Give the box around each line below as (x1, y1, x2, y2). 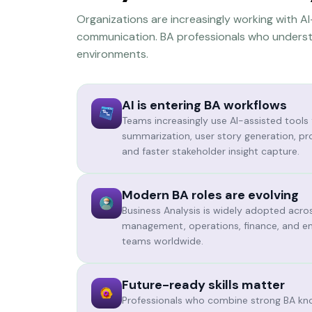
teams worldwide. (121, 235, 203, 247)
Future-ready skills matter (121, 276, 285, 293)
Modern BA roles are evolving (121, 187, 299, 203)
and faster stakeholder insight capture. (121, 145, 299, 157)
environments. (76, 47, 148, 61)
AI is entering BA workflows (121, 97, 287, 114)
